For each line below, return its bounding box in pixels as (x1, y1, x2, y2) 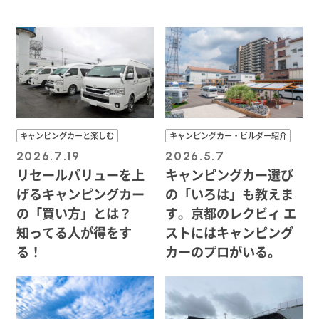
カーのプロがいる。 (165, 242, 281, 261)
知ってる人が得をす (16, 223, 132, 242)
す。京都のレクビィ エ (165, 204, 297, 223)
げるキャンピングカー (16, 184, 145, 204)
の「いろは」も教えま (165, 184, 294, 204)
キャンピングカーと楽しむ (20, 130, 115, 142)
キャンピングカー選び (165, 165, 294, 184)
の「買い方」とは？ (16, 204, 132, 223)
